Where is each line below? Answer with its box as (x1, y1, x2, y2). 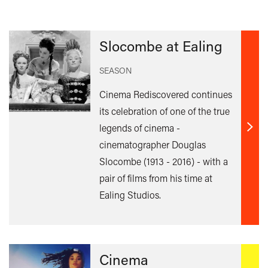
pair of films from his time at (99, 171, 212, 184)
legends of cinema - (99, 121, 180, 134)
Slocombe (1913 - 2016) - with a (99, 154, 228, 167)
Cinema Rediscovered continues (99, 87, 232, 100)
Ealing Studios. (99, 188, 161, 201)
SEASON (99, 64, 132, 76)
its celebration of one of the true (99, 104, 230, 117)
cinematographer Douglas (99, 138, 206, 151)
